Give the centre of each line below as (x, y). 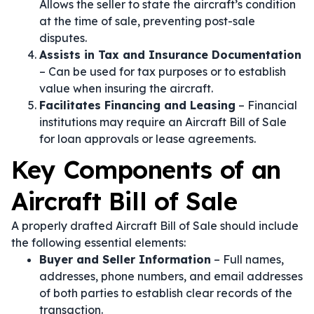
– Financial (266, 105)
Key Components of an (146, 170)
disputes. (63, 38)
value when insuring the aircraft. (126, 88)
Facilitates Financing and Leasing (137, 105)
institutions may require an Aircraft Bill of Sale (163, 122)
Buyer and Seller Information (125, 259)
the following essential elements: (98, 243)
